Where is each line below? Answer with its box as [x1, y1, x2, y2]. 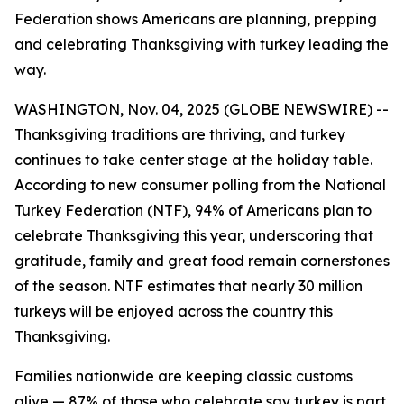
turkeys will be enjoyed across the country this [14, 302, 333, 320]
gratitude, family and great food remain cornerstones [14, 252, 390, 270]
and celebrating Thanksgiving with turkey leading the [14, 35, 389, 53]
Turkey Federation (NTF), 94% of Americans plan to [14, 201, 372, 219]
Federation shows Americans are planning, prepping [14, 10, 377, 28]
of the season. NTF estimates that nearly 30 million [14, 277, 363, 295]
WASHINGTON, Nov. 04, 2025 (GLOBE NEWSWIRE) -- [14, 100, 389, 118]
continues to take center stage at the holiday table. [14, 151, 372, 169]
